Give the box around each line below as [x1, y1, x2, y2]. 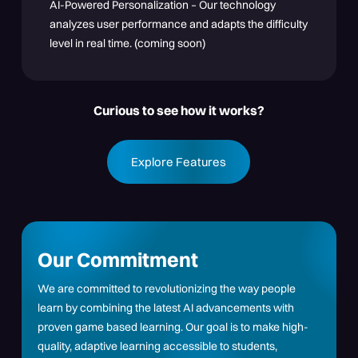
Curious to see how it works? [93, 102, 265, 118]
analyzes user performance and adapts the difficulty [50, 17, 308, 31]
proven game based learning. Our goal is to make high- [37, 320, 308, 334]
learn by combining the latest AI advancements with [37, 300, 294, 315]
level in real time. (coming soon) [50, 36, 206, 50]
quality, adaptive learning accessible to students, [37, 339, 277, 353]
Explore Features [131, 154, 227, 169]
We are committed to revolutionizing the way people [37, 281, 296, 296]
